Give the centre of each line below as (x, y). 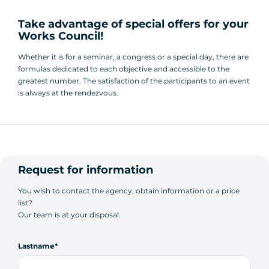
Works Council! (61, 36)
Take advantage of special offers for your (133, 24)
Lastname (36, 246)
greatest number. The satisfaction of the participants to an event (134, 81)
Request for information (86, 170)
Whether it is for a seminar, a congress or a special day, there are (133, 57)
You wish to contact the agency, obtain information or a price (129, 191)
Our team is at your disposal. (69, 215)
